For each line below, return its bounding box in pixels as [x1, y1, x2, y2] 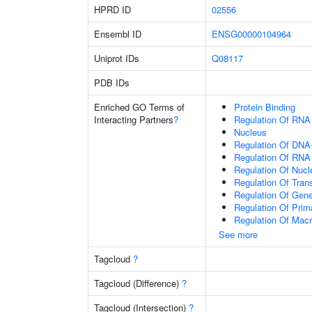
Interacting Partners [94, 113, 173, 126]
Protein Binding [234, 100, 295, 114]
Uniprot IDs [94, 52, 139, 65]
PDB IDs [94, 76, 130, 89]
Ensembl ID [94, 27, 141, 40]
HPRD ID [94, 3, 131, 16]
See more [219, 228, 258, 241]
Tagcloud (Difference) [94, 276, 182, 290]
